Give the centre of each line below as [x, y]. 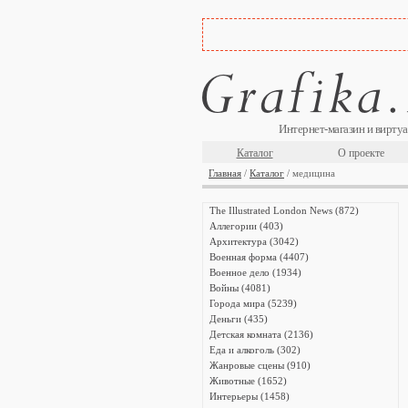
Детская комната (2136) [261, 334]
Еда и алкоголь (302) [255, 350]
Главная [225, 173]
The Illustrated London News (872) [284, 210]
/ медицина [310, 173]
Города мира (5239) [253, 303]
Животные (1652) [248, 381]
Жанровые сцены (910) [260, 365]
